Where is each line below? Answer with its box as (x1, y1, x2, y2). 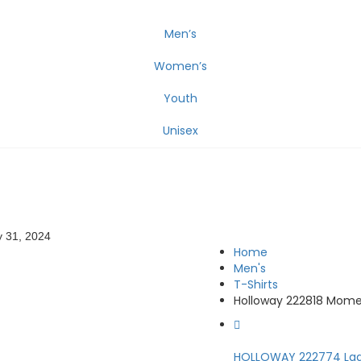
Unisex (163, 122, 198, 139)
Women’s (154, 58, 207, 75)
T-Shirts (234, 276, 279, 293)
